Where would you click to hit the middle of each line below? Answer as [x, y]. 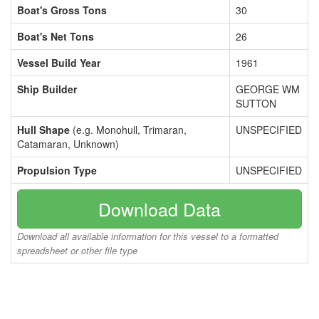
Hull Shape [43, 130]
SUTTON [256, 103]
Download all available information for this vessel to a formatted [148, 236]
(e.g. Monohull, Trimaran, [128, 130]
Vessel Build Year [59, 63]
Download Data [159, 209]
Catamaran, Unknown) [68, 144]
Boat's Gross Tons [62, 10]
